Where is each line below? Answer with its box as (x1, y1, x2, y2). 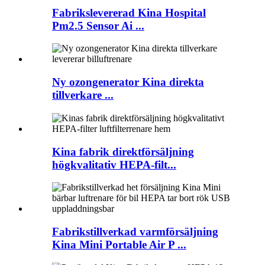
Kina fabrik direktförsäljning (52, 145, 194, 158)
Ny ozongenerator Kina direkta (52, 76, 204, 89)
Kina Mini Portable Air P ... (52, 238, 186, 251)
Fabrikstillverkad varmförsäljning (52, 225, 218, 238)
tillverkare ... (52, 89, 114, 102)
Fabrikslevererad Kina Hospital (52, 6, 206, 19)
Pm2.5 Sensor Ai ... (52, 19, 144, 32)
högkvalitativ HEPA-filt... (52, 158, 176, 171)
